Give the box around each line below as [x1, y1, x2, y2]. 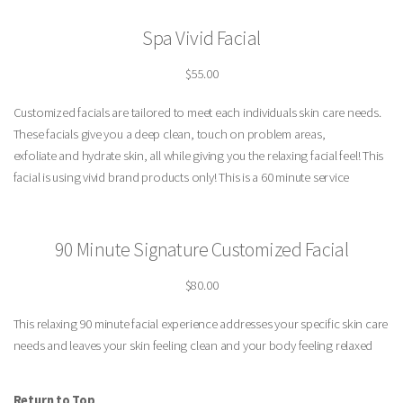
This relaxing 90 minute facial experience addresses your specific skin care [13, 316, 389, 333]
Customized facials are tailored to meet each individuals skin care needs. [13, 104, 381, 121]
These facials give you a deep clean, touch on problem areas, [13, 126, 326, 143]
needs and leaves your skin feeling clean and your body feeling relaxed [13, 337, 373, 354]
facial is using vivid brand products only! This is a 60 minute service [13, 169, 350, 186]
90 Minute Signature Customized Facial [54, 236, 349, 262]
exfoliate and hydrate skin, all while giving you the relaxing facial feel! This [13, 148, 384, 165]
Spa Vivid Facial [142, 24, 261, 50]
